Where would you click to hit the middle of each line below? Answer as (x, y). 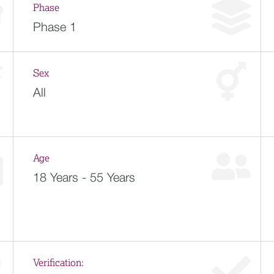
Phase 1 (54, 27)
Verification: (58, 263)
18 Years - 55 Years (84, 177)
